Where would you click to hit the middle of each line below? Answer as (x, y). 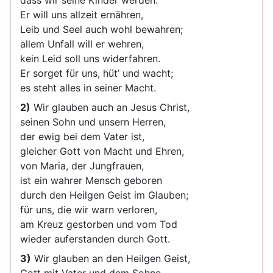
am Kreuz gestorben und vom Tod (99, 224)
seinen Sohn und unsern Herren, (93, 122)
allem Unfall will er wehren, (82, 44)
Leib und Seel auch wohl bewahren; (101, 29)
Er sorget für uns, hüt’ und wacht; (97, 73)
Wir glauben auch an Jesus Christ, (110, 107)
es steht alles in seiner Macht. (88, 88)
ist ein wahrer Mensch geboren (91, 180)
